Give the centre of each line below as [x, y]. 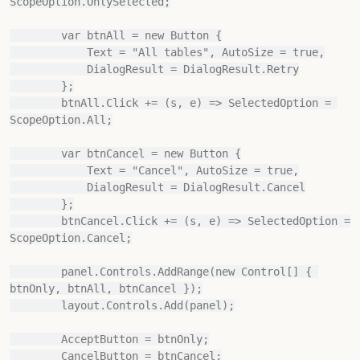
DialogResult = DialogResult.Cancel [48, 187]
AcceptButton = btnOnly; [35, 339]
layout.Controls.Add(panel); [35, 305]
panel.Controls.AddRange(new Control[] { [35, 272]
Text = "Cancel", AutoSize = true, [48, 170]
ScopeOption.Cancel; [71, 238]
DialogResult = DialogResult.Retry [48, 69]
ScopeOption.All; [61, 120]
